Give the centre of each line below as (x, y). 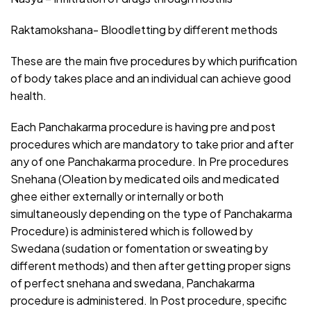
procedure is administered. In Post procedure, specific (149, 300)
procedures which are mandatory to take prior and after (152, 144)
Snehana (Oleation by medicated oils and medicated (145, 178)
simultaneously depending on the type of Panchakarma (151, 213)
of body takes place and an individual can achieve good (151, 78)
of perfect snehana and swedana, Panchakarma (133, 283)
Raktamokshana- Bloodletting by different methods (144, 29)
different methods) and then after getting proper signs (151, 265)
